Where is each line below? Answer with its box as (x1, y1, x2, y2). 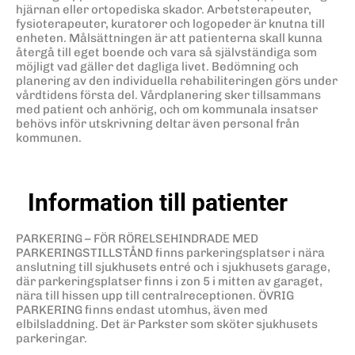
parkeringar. (16, 331, 87, 346)
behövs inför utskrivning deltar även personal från (16, 116, 300, 131)
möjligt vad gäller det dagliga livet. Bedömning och (16, 59, 299, 74)
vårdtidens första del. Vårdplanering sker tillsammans (16, 87, 321, 102)
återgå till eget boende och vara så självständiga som (16, 44, 317, 59)
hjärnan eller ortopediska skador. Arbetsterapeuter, (16, 2, 311, 17)
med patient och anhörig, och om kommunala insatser (16, 101, 318, 116)
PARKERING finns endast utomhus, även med (16, 303, 268, 318)
